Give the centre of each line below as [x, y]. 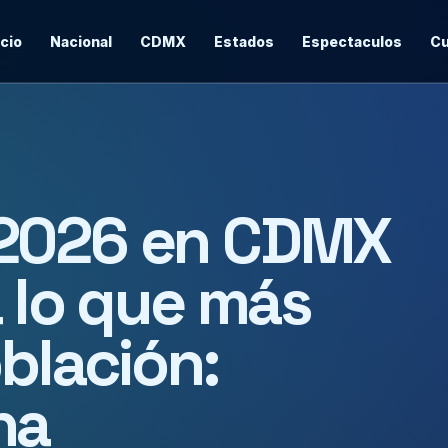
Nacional [81, 41]
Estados [244, 41]
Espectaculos [352, 41]
